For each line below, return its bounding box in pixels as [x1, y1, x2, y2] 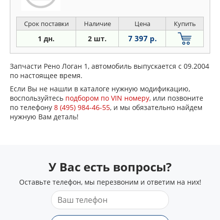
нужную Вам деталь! [10, 111, 79, 121]
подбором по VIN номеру [65, 93, 149, 103]
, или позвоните [149, 93, 203, 103]
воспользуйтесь [10, 93, 65, 103]
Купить [173, 19, 196, 28]
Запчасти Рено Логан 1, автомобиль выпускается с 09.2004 [10, 61, 209, 71]
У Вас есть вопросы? [49, 158, 171, 175]
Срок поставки [24, 19, 69, 28]
